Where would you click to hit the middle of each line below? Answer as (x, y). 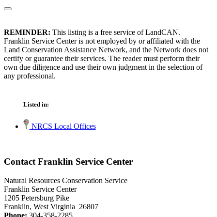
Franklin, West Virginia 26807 (51, 206)
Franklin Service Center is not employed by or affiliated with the (102, 41)
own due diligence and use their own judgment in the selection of (103, 67)
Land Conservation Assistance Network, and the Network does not (106, 50)
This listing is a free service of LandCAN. (115, 32)
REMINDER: (27, 32)
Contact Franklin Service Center (68, 162)
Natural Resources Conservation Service (66, 180)
